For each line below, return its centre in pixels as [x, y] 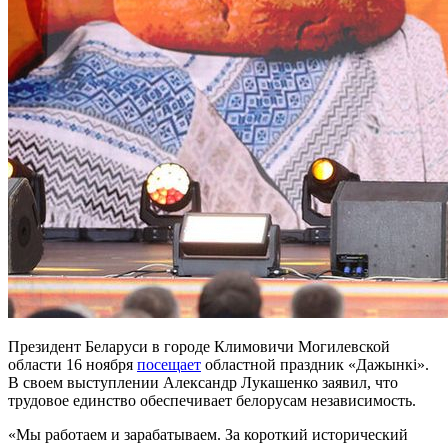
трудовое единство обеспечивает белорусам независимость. [212, 400]
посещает [169, 364]
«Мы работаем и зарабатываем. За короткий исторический [208, 434]
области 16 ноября [72, 364]
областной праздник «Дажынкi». [315, 364]
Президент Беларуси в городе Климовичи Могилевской [199, 346]
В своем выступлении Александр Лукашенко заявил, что [203, 382]
